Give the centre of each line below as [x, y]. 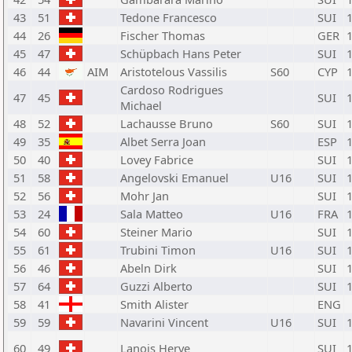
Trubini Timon [158, 250]
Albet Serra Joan [163, 141]
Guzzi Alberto [156, 286]
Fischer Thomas [163, 35]
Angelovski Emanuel [174, 178]
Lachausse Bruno [167, 123]
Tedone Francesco [169, 17]
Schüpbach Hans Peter [181, 53]
